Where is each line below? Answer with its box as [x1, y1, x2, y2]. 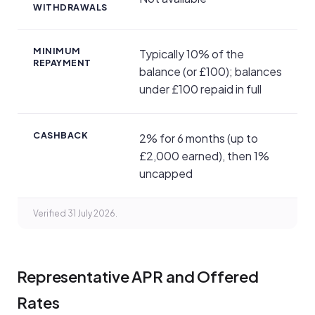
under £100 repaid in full [139, 81, 262, 96]
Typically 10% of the [139, 46, 244, 61]
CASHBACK [33, 129, 88, 141]
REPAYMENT [33, 56, 91, 68]
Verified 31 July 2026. [33, 207, 117, 219]
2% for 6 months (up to [139, 130, 258, 146]
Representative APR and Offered [17, 266, 259, 286]
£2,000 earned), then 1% [139, 148, 269, 163]
